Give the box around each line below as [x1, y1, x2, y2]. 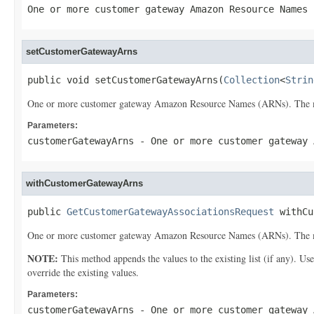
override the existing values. [27, 266, 139, 279]
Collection [224, 74, 280, 86]
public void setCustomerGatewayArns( [27, 74, 224, 86]
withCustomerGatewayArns [26, 178, 143, 189]
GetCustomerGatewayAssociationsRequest [67, 206, 274, 217]
